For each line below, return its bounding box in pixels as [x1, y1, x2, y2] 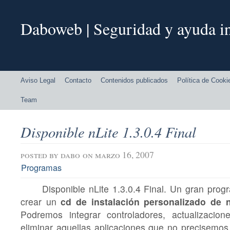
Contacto [65, 76, 91, 84]
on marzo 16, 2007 [83, 148, 154, 161]
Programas [21, 161, 62, 174]
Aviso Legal [21, 76, 55, 84]
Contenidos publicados [101, 76, 168, 84]
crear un [21, 195, 61, 208]
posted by [21, 148, 61, 161]
